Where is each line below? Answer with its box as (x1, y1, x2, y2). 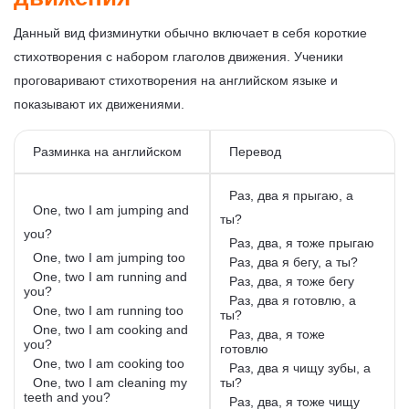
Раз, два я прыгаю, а (229, 187, 353, 203)
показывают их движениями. (14, 96, 184, 111)
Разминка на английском (33, 143, 182, 159)
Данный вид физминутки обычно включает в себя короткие (14, 25, 367, 40)
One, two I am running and (33, 268, 187, 284)
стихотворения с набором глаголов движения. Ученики (14, 48, 343, 64)
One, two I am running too (33, 302, 184, 318)
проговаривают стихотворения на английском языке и (14, 72, 338, 88)
